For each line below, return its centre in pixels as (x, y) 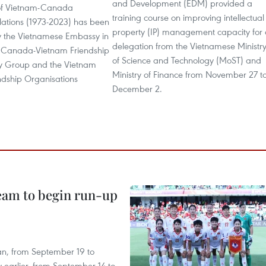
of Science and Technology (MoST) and (187, 60)
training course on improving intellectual (188, 18)
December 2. (137, 89)
